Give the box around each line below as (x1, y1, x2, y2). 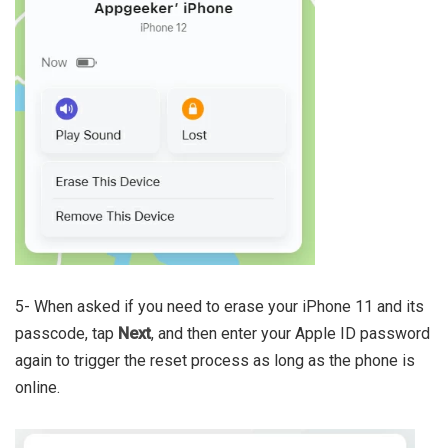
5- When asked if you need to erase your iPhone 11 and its (15, 297, 424, 317)
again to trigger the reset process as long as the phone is (15, 351, 415, 371)
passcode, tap (15, 324, 118, 344)
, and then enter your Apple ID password (151, 324, 430, 344)
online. (15, 378, 60, 398)
